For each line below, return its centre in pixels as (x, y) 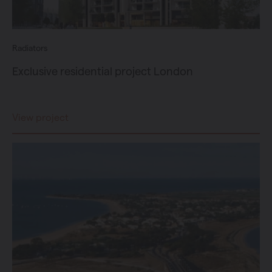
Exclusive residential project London (103, 71)
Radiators (30, 48)
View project (40, 118)
